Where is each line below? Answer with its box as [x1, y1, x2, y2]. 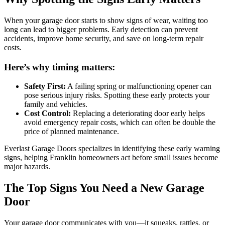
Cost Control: [24, 109, 71, 118]
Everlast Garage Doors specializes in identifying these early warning [4, 144, 220, 153]
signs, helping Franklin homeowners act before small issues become [4, 153, 218, 162]
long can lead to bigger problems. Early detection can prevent [4, 25, 198, 34]
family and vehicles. [24, 100, 87, 109]
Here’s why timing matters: [4, 61, 115, 72]
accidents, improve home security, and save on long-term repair [4, 34, 203, 43]
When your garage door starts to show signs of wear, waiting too [4, 16, 208, 25]
